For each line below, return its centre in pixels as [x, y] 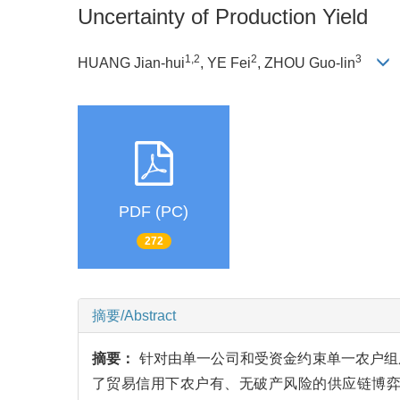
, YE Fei [225, 62]
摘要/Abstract [134, 316]
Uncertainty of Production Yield [223, 17]
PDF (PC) [154, 211]
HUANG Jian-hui [131, 62]
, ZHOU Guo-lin [306, 62]
